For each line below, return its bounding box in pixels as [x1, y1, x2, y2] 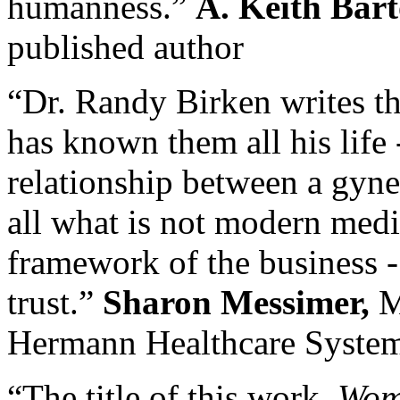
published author [7, 28, 244, 66]
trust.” [7, 283, 103, 321]
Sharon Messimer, [103, 283, 370, 321]
